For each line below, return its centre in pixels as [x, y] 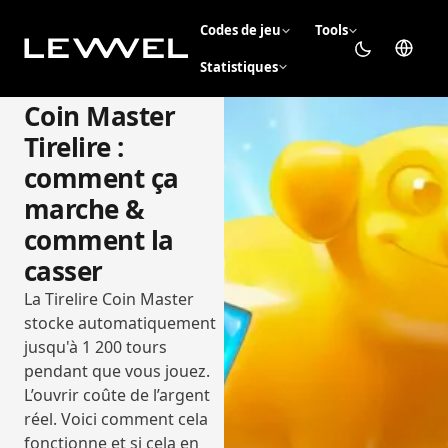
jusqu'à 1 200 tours [95, 346]
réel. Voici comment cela [116, 418]
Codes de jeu [240, 30]
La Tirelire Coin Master [109, 298]
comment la [99, 239]
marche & [84, 208]
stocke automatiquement [120, 322]
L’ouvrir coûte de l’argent [117, 394]
